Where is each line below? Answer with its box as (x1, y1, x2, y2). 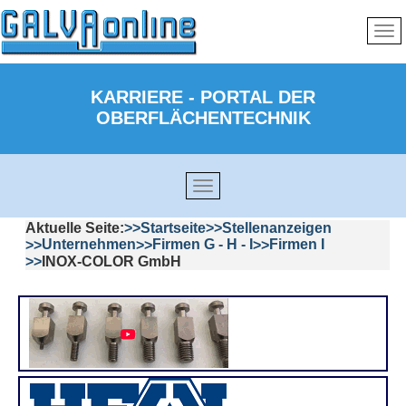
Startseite (140, 220, 206, 237)
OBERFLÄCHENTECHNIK (95, 108, 311, 128)
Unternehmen (42, 237, 136, 253)
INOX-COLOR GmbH (42, 253, 181, 269)
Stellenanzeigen (222, 220, 332, 237)
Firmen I (269, 237, 324, 253)
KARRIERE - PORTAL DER (91, 87, 315, 107)
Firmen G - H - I (152, 237, 253, 253)
